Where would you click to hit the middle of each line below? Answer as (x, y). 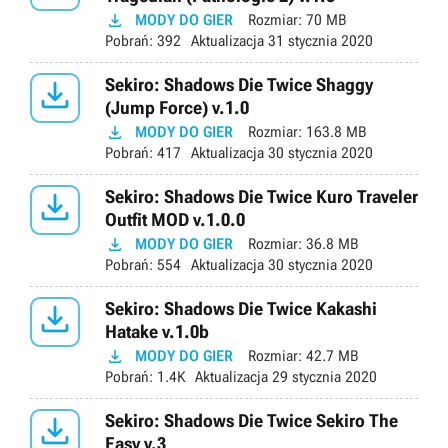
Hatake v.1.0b (157, 332)
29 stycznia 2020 (322, 377)
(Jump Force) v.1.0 (177, 108)
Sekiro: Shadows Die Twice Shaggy (239, 85)
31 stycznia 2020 (318, 41)
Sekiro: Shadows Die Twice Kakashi (241, 309)
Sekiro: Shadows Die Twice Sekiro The (251, 421)
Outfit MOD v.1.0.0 (175, 220)
